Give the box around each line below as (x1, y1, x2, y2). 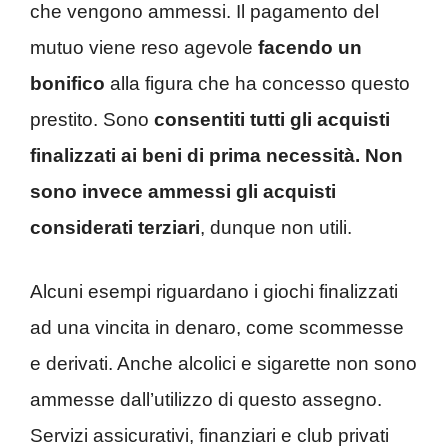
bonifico (30, 72, 105, 94)
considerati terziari (30, 216, 200, 238)
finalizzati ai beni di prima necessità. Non (30, 144, 403, 166)
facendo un (258, 36, 362, 58)
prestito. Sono (30, 108, 154, 130)
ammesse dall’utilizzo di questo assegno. (30, 389, 382, 411)
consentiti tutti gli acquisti (154, 108, 390, 130)
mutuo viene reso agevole (30, 36, 258, 58)
